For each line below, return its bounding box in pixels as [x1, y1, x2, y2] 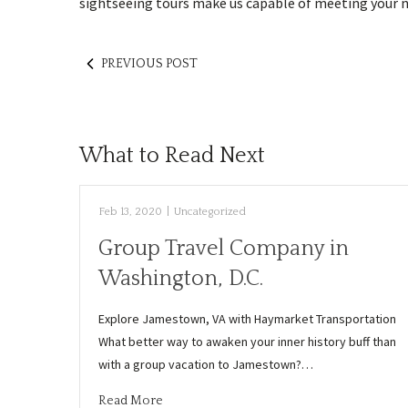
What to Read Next [79, 144, 265, 168]
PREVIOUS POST [101, 56, 198, 71]
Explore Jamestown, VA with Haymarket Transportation [98, 311, 396, 327]
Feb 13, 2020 [98, 206, 162, 218]
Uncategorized [174, 206, 246, 218]
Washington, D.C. [98, 267, 263, 291]
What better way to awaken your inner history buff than [98, 333, 396, 350]
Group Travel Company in [98, 237, 349, 260]
